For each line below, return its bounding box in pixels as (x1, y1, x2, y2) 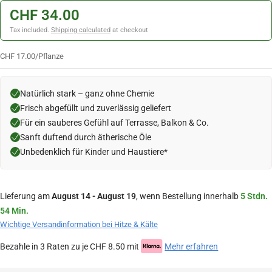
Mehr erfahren (165, 242, 219, 251)
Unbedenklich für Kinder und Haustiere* (20, 147, 168, 157)
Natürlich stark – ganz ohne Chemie (20, 89, 154, 98)
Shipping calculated (51, 26, 110, 34)
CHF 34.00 (10, 7, 80, 24)
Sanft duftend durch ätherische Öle (20, 132, 151, 142)
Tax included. (10, 26, 51, 34)
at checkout (110, 26, 148, 34)
